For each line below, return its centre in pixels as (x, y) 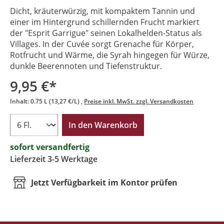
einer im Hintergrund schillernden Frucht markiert (105, 22)
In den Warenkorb (103, 125)
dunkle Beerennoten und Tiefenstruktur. (86, 66)
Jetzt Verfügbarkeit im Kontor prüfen (104, 182)
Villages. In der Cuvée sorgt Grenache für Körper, (102, 44)
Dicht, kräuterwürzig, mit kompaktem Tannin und (102, 11)
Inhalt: (19, 101)
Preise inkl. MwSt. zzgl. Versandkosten (139, 101)
